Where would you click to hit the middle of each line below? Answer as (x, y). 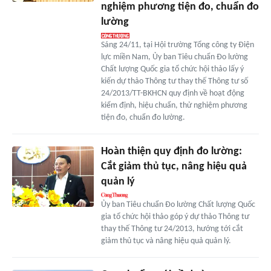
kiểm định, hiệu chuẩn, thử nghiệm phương (174, 105)
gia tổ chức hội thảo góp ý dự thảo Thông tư (175, 217)
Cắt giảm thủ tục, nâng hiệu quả (174, 166)
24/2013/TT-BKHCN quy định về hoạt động (172, 93)
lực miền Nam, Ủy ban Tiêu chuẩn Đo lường (174, 57)
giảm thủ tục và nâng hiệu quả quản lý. (166, 241)
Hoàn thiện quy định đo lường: (171, 151)
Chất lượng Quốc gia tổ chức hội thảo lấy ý (172, 69)
